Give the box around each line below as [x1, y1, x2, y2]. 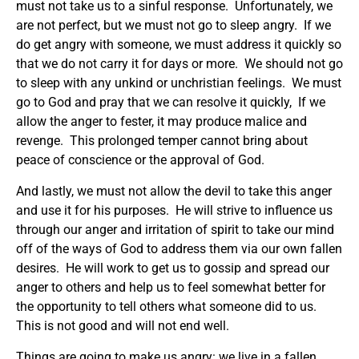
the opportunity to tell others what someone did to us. [16, 298, 320, 314]
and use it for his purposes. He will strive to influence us [16, 202, 333, 218]
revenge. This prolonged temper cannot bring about [16, 132, 308, 148]
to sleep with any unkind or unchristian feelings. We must [16, 75, 341, 91]
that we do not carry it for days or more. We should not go [16, 55, 343, 71]
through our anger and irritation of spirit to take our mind [16, 221, 334, 237]
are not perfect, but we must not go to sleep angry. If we [16, 17, 331, 33]
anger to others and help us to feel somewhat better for [16, 279, 325, 295]
